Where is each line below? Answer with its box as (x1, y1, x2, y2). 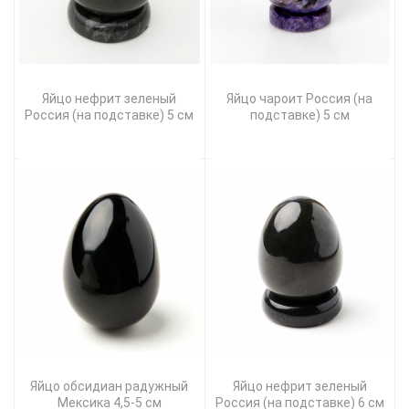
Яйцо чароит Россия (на (226, 91, 373, 107)
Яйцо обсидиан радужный (30, 379, 189, 394)
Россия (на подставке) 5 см (25, 108, 194, 123)
